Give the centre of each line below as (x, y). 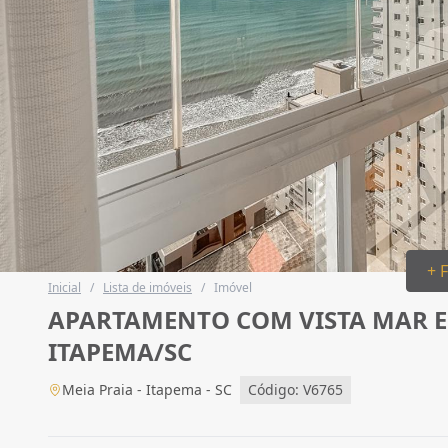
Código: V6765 (295, 389)
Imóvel (233, 287)
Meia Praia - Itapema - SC (147, 389)
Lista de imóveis (147, 287)
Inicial (64, 287)
